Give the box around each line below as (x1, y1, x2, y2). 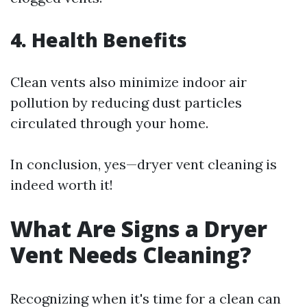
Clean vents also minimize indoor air (10, 73, 247, 90)
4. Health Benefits (10, 27, 187, 53)
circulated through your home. (10, 114, 208, 132)
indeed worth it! (10, 176, 113, 193)
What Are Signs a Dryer (10, 214, 267, 243)
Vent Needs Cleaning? (10, 240, 251, 269)
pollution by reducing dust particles (10, 94, 242, 111)
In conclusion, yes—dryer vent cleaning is (10, 156, 277, 173)
